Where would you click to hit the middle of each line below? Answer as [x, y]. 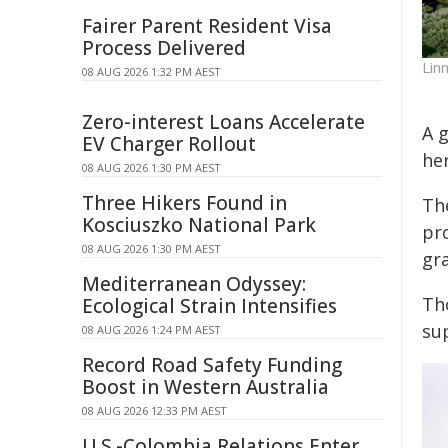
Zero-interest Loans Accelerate [223, 122]
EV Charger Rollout [169, 144]
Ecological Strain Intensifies [209, 306]
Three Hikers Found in [184, 203]
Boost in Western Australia [205, 387]
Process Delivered [164, 48]
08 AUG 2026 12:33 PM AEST [154, 410]
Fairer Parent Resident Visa [207, 26]
